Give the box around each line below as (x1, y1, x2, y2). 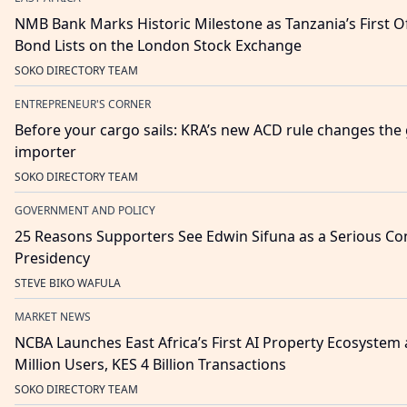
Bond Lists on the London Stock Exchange (15, 35, 302, 56)
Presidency (15, 248, 90, 269)
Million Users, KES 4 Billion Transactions (15, 354, 286, 375)
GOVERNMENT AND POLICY (15, 203, 155, 219)
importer (15, 142, 76, 163)
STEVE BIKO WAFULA (15, 275, 121, 292)
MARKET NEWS (15, 309, 91, 325)
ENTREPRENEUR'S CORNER (15, 96, 151, 113)
